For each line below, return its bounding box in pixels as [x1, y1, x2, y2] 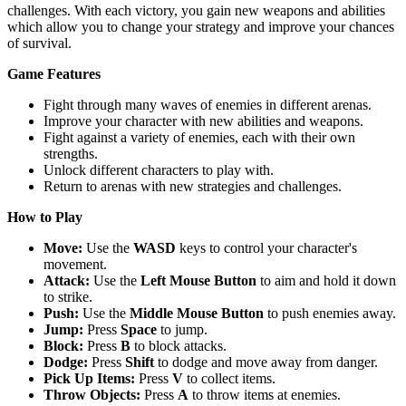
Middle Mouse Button [130, 304, 264, 321]
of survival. [7, 34, 72, 51]
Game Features [7, 65, 101, 82]
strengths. [43, 145, 98, 161]
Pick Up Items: [43, 370, 135, 386]
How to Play [7, 208, 82, 225]
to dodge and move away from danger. [154, 353, 378, 370]
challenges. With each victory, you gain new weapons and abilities [7, 2, 385, 18]
